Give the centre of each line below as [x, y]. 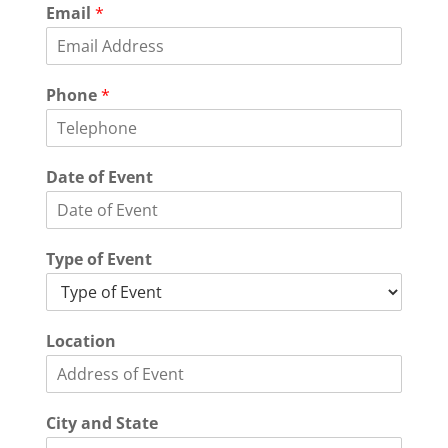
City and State [101, 423]
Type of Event [98, 259]
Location [80, 341]
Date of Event [99, 177]
